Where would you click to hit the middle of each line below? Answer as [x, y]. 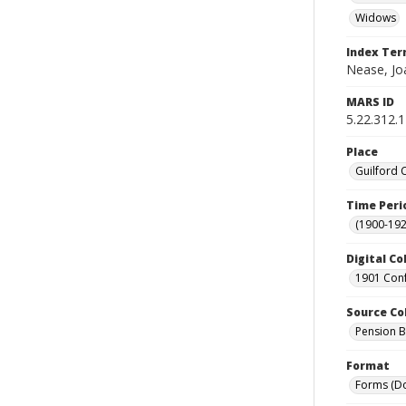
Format [368, 366]
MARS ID [370, 102]
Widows [376, 18]
